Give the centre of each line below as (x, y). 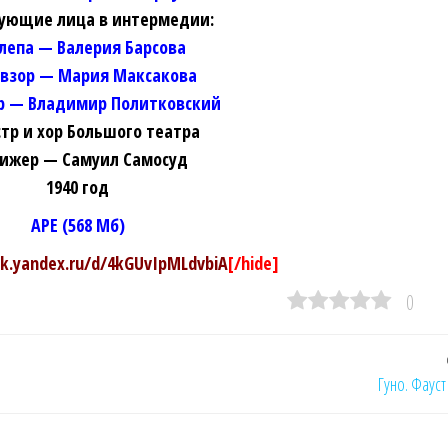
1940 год (78, 186)
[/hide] (253, 262)
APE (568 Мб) (77, 224)
